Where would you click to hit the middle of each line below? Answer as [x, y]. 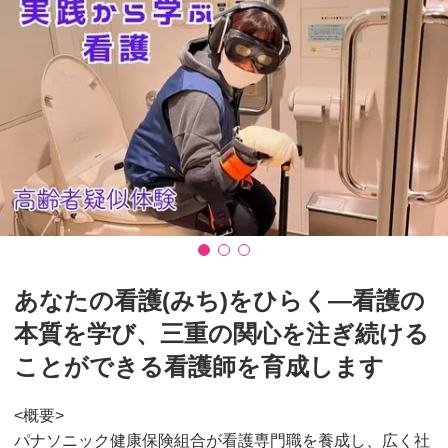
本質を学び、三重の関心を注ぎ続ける [221, 333]
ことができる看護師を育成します [199, 366]
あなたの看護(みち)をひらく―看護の [219, 300]
